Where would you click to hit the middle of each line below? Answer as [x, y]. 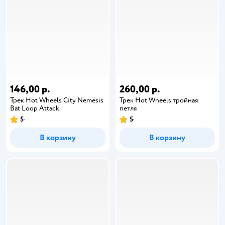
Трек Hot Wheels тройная [159, 100]
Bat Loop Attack [35, 108]
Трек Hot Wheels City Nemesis [57, 100]
